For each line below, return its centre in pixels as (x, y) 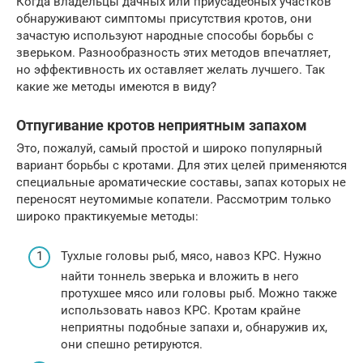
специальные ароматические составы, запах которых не (181, 183)
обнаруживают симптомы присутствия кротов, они (164, 19)
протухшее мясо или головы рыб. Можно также (199, 293)
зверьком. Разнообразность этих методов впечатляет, (173, 53)
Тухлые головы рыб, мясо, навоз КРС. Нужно (191, 256)
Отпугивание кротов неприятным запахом (162, 126)
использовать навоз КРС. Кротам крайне (181, 310)
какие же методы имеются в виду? (116, 87)
